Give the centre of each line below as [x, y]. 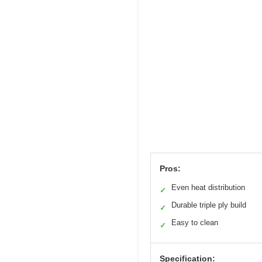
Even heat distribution [208, 188]
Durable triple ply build [209, 205]
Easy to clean [195, 223]
